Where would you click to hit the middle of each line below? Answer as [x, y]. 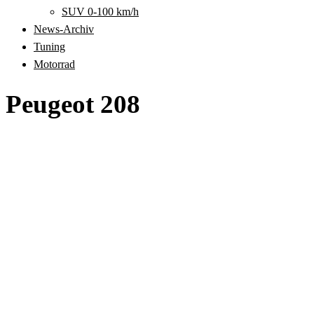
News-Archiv [64, 29]
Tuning [49, 47]
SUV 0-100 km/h [100, 12]
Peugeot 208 [73, 104]
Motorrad [54, 64]
